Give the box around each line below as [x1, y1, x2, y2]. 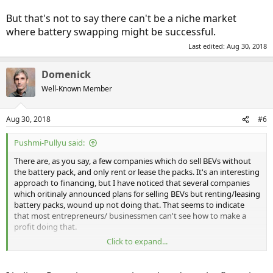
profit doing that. [14, 221, 77, 232]
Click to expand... [107, 236, 168, 247]
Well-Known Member [41, 83, 112, 94]
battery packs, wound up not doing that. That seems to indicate [14, 199, 244, 210]
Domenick [41, 68, 91, 81]
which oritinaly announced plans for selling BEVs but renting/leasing [14, 188, 260, 199]
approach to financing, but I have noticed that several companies [14, 177, 250, 188]
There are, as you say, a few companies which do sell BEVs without [14, 155, 251, 166]
